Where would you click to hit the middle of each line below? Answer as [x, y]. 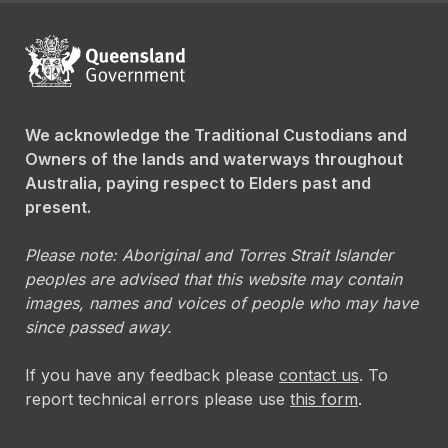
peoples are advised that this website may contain [213, 279]
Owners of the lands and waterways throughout [214, 159]
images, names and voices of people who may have [221, 303]
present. [58, 207]
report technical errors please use [157, 399]
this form [324, 399]
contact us [319, 375]
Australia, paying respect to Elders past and [198, 183]
